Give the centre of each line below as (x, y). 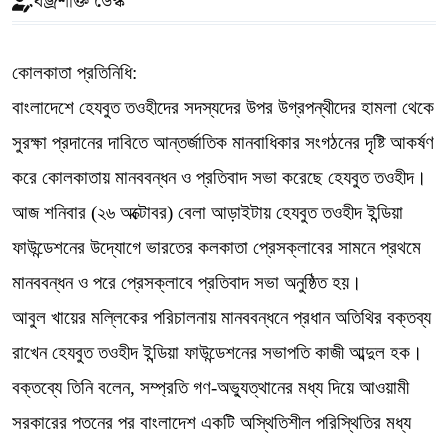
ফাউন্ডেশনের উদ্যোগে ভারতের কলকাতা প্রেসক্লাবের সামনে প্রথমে (216, 247)
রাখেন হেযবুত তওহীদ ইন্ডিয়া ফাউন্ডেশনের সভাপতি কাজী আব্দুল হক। (220, 352)
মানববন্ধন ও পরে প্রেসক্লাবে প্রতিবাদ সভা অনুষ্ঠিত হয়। (187, 282)
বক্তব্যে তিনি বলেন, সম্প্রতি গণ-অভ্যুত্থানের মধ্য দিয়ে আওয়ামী (210, 387)
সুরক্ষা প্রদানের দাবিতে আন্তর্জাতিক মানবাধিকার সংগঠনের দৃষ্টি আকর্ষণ (223, 142)
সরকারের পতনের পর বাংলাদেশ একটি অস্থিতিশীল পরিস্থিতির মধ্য (211, 422)
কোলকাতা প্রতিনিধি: (74, 72)
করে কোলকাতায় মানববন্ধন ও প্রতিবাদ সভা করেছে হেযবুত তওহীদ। (222, 177)
